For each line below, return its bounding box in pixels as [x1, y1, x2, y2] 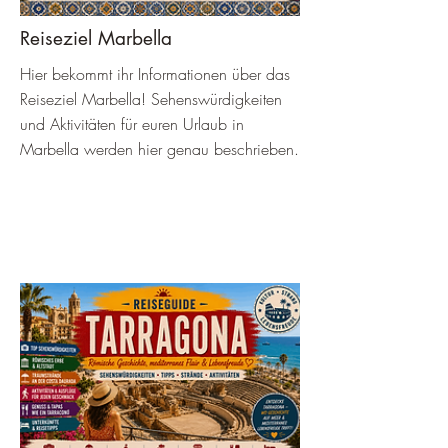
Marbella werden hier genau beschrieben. [20, 138, 299, 160]
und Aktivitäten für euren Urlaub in [20, 113, 244, 135]
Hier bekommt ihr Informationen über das [20, 63, 290, 85]
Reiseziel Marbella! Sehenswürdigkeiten [20, 88, 282, 110]
